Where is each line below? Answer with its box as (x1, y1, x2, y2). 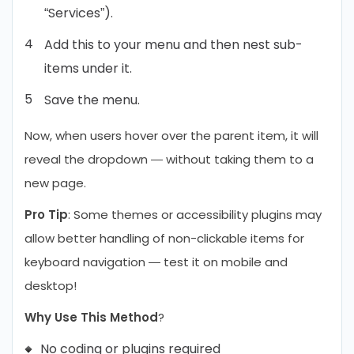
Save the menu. (44, 91, 140, 109)
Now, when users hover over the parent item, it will (24, 127, 318, 144)
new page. (24, 175, 86, 191)
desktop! (24, 277, 77, 294)
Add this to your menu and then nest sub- (44, 36, 303, 54)
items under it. (44, 59, 132, 77)
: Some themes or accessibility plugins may (68, 206, 322, 223)
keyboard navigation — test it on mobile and (24, 254, 288, 270)
